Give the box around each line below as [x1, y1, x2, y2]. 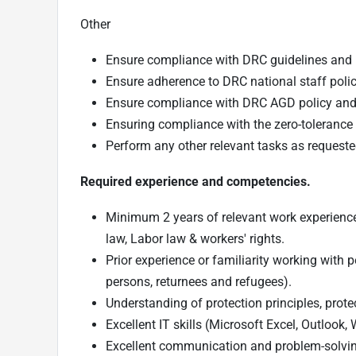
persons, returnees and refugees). [106, 273, 292, 289]
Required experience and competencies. [80, 173, 311, 189]
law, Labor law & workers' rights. [106, 230, 284, 246]
